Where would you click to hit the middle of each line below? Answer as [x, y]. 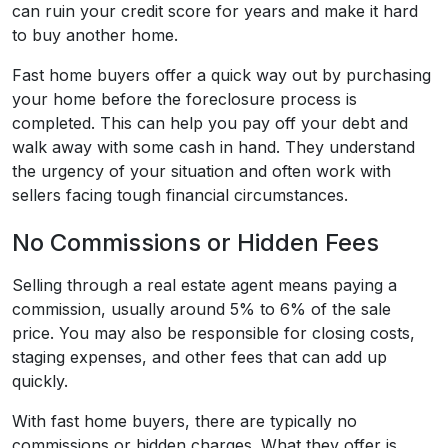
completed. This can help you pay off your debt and [210, 123]
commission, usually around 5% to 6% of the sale [201, 309]
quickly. [40, 381]
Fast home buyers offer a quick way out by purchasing [221, 75]
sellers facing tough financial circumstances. [182, 195]
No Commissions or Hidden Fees [195, 243]
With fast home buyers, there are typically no [184, 421]
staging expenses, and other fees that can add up [199, 357]
